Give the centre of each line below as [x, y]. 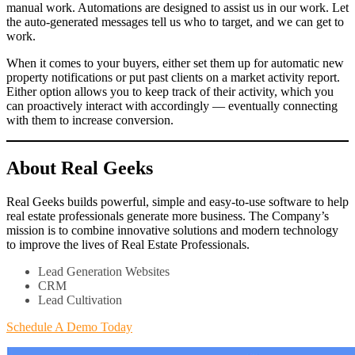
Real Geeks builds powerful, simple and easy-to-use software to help [177, 201]
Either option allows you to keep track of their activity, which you [170, 92]
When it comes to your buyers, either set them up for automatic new [175, 63]
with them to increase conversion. [90, 120]
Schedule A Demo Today [69, 326]
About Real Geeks [80, 168]
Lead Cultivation [80, 300]
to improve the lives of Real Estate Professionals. [128, 244]
